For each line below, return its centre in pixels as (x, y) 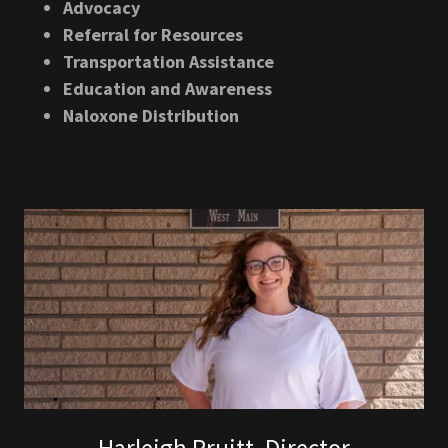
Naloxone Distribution (151, 115)
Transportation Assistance (169, 61)
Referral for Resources (153, 34)
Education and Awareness (168, 88)
